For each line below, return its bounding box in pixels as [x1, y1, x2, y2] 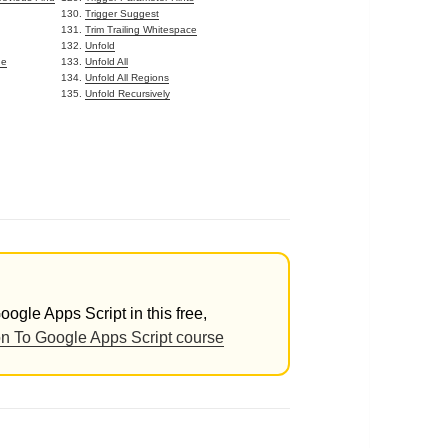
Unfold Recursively [85, 88, 171, 100]
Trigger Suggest [85, 8, 160, 20]
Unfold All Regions [85, 72, 170, 84]
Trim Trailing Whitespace [85, 24, 198, 36]
